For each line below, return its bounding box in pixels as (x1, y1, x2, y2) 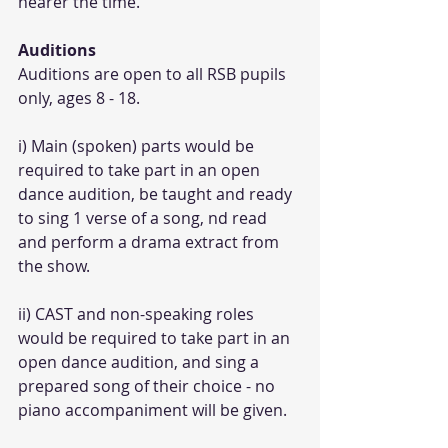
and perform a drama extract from (18, 231, 283, 254)
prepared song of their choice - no (18, 375, 279, 398)
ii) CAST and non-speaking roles (18, 303, 258, 326)
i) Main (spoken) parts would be (18, 135, 258, 158)
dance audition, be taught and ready (18, 183, 296, 206)
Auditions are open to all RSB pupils (18, 63, 290, 86)
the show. (18, 255, 90, 278)
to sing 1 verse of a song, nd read (18, 207, 271, 230)
